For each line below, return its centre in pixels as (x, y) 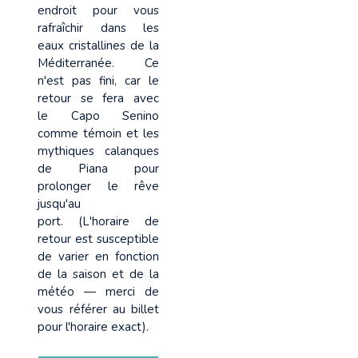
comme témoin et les (98, 133)
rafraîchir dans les (98, 28)
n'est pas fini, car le (98, 80)
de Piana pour (98, 168)
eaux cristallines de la (98, 45)
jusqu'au (60, 203)
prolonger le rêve (98, 186)
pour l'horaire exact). (93, 326)
